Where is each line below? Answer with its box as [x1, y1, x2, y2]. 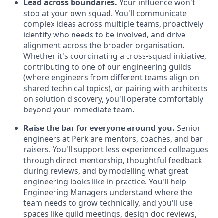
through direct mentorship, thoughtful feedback [23, 155, 202, 165]
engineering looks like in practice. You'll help [23, 176, 186, 187]
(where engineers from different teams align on [23, 72, 199, 83]
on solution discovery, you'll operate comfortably [23, 93, 203, 104]
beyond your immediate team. [23, 104, 134, 115]
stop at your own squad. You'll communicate [23, 8, 187, 18]
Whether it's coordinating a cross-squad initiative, [23, 51, 206, 61]
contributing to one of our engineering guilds [23, 61, 191, 72]
